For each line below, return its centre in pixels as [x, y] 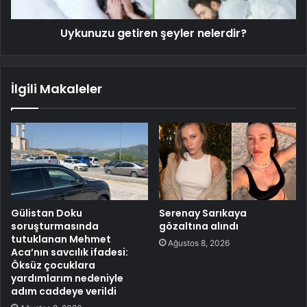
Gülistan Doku [47, 213]
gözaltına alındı [199, 226]
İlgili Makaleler [57, 88]
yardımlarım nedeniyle [67, 278]
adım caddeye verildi [64, 291]
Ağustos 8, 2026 [199, 243]
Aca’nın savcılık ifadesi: [70, 252]
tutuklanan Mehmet [61, 239]
